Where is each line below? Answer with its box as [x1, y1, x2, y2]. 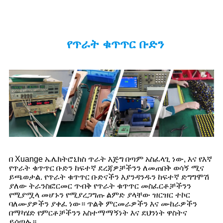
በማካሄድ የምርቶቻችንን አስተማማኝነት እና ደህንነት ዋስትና [9, 208, 187, 217]
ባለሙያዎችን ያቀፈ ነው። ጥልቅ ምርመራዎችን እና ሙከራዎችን [9, 199, 197, 208]
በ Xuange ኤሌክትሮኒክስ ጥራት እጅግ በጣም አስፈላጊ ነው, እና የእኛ [9, 154, 212, 163]
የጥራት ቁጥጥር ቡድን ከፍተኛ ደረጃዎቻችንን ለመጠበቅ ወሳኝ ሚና [9, 163, 204, 172]
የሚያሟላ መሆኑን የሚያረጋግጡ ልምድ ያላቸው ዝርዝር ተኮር [9, 190, 190, 199]
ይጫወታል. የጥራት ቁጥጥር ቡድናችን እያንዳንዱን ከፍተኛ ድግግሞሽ [9, 172, 210, 181]
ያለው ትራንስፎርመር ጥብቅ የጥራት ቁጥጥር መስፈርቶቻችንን [9, 181, 191, 190]
